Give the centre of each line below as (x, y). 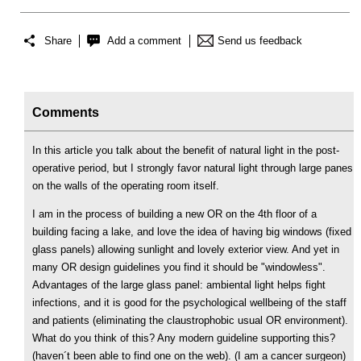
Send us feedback (260, 40)
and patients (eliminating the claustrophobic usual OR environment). (190, 320)
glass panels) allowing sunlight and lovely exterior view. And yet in (186, 249)
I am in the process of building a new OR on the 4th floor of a (174, 214)
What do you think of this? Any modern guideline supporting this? (184, 338)
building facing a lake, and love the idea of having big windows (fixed (192, 232)
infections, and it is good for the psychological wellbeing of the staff (189, 303)
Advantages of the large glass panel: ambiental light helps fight (179, 285)
